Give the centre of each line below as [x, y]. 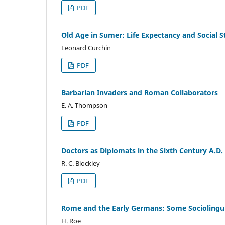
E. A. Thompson [84, 105]
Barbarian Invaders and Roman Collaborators [140, 92]
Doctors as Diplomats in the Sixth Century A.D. [142, 150]
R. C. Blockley [81, 163]
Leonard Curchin [86, 47]
